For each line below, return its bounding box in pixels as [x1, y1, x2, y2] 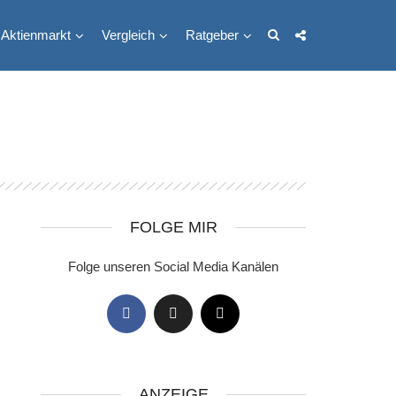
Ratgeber [186, 27, 239, 42]
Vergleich [102, 27, 155, 42]
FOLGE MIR [129, 218, 217, 236]
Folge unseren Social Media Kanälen [68, 259, 278, 274]
